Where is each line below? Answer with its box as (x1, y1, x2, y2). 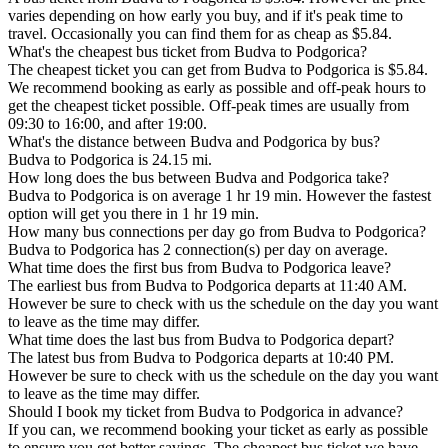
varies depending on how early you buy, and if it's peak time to (8, 7, 403, 25)
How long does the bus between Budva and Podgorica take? (8, 169, 389, 187)
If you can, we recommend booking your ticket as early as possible (8, 421, 428, 439)
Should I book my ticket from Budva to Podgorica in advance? (8, 403, 403, 421)
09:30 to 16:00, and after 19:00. (8, 115, 207, 133)
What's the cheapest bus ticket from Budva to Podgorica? (8, 43, 367, 61)
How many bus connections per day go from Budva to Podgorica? (8, 223, 426, 241)
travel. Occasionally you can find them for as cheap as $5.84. (8, 25, 392, 43)
